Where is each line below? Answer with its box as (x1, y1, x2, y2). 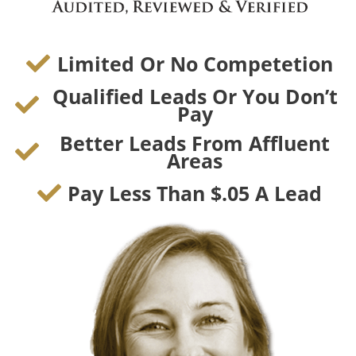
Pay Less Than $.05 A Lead (68, 179, 323, 207)
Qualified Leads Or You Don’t (52, 82, 338, 110)
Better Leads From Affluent (60, 129, 331, 157)
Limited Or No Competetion (56, 49, 333, 77)
